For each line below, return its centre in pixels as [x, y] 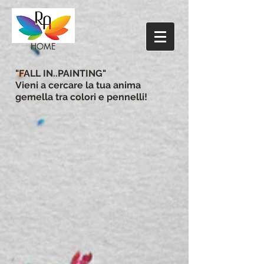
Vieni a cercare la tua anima [78, 85]
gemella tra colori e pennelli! [81, 97]
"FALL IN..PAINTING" [61, 73]
